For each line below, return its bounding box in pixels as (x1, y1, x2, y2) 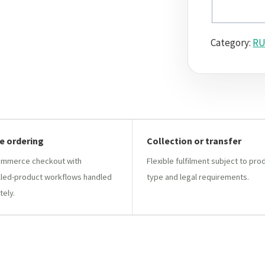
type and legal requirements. (147, 171, 250, 182)
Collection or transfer (147, 134, 242, 147)
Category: (211, 35, 253, 49)
